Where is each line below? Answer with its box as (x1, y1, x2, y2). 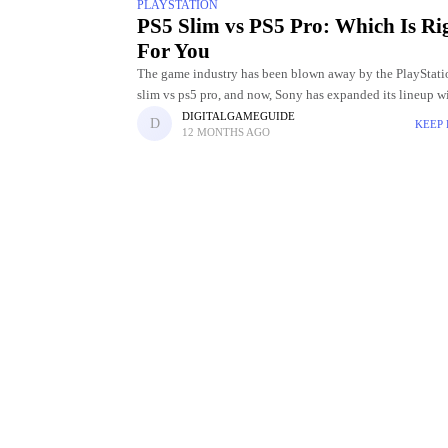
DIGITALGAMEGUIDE (182, 109, 295, 122)
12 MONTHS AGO (182, 125, 271, 138)
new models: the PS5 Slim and (137, 109, 300, 124)
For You (137, 39, 210, 64)
